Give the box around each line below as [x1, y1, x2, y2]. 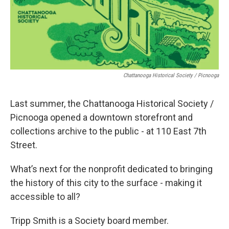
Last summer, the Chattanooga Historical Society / [10, 98, 214, 109]
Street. [10, 139, 37, 150]
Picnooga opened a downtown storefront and [10, 111, 193, 123]
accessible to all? [10, 191, 80, 202]
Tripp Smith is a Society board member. [10, 215, 169, 226]
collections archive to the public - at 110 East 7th [10, 125, 207, 136]
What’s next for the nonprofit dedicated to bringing [10, 163, 213, 174]
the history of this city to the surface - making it [10, 177, 202, 188]
